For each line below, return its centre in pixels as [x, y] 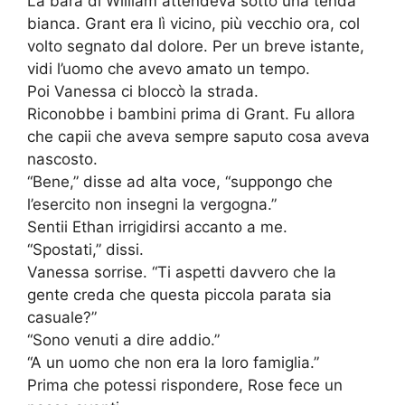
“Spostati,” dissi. [85, 250]
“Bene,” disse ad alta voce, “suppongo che [180, 182]
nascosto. [62, 160]
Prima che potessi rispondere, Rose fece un [185, 386]
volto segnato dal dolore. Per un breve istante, [196, 47]
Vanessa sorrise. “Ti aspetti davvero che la [182, 273]
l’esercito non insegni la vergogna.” [152, 205]
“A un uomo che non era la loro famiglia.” [173, 363]
